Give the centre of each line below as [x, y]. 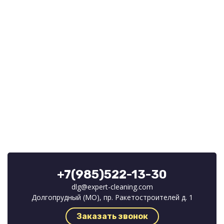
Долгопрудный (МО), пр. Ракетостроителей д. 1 [112, 197]
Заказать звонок [112, 216]
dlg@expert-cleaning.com [112, 187]
